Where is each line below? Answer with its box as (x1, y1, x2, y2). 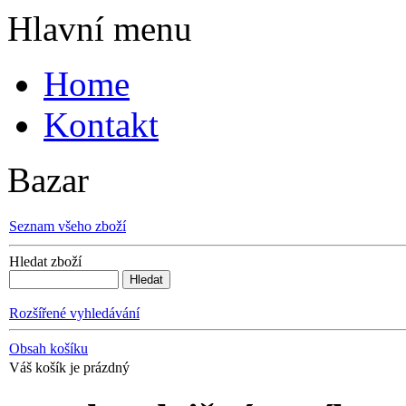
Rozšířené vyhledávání (9, 305, 140, 321)
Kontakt (43, 105, 159, 144)
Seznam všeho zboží (9, 218, 126, 234)
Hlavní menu (7, 9, 192, 48)
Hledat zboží (9, 254, 82, 269)
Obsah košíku (9, 341, 88, 356)
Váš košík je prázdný (9, 360, 130, 375)
